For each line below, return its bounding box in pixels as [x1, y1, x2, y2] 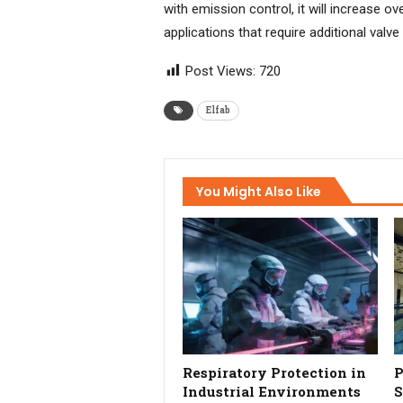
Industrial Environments [183, 382, 361, 401]
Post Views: [185, 62, 255, 79]
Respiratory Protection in [183, 363, 366, 382]
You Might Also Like [196, 182, 321, 201]
